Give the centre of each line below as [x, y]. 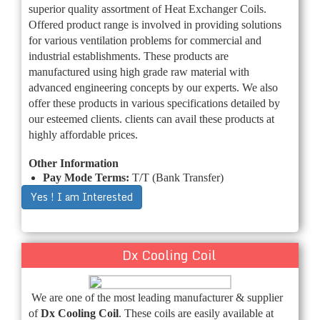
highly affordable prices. [83, 134]
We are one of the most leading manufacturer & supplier [157, 297]
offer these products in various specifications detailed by [154, 103]
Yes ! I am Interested [82, 196]
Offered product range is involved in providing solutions [155, 24]
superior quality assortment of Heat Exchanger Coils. [147, 9]
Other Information [74, 163]
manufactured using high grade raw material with [139, 71]
